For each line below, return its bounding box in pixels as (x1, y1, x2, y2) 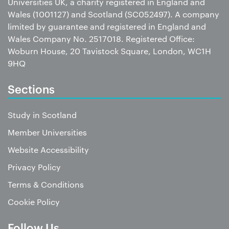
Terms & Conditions (8, 179, 84, 190)
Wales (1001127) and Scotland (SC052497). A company (8, 9, 219, 20)
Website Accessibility (8, 144, 89, 155)
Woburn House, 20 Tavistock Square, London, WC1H (8, 45, 211, 57)
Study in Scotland (8, 109, 77, 121)
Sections (8, 81, 55, 97)
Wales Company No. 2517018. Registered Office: (8, 33, 195, 44)
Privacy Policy (8, 162, 61, 173)
